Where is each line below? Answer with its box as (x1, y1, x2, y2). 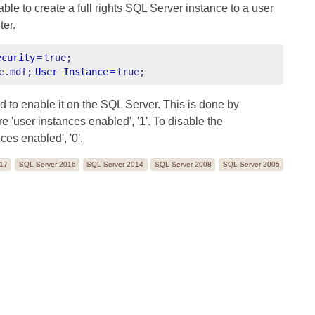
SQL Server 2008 (154, 160, 212, 168)
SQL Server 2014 (86, 160, 144, 168)
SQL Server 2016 (18, 160, 76, 168)
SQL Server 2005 (222, 160, 280, 168)
